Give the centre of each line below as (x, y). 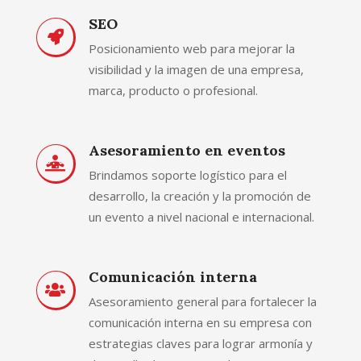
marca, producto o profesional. (173, 90)
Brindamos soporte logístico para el (188, 174)
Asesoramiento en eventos (187, 150)
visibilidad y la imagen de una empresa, (196, 69)
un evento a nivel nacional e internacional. (201, 216)
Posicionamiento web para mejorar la (192, 48)
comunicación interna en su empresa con (200, 322)
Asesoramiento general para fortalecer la (203, 301)
